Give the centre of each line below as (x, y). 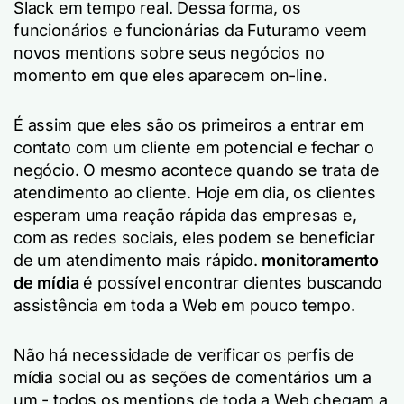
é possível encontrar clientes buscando (230, 282)
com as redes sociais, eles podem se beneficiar (194, 237)
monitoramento (321, 260)
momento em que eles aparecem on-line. (170, 75)
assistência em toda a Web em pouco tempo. (184, 305)
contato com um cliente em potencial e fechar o (194, 147)
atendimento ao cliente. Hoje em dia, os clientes (195, 192)
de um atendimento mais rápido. (138, 260)
